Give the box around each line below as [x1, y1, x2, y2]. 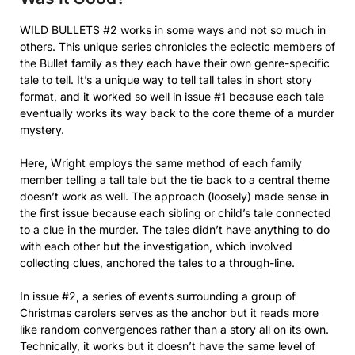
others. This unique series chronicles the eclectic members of [20, 39, 335, 53]
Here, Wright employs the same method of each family [20, 155, 302, 170]
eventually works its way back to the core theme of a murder [20, 105, 334, 120]
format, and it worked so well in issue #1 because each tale [20, 89, 324, 103]
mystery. [20, 122, 64, 136]
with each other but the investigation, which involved [20, 239, 292, 253]
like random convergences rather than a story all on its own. [20, 322, 329, 336]
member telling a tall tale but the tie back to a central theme [20, 172, 330, 186]
